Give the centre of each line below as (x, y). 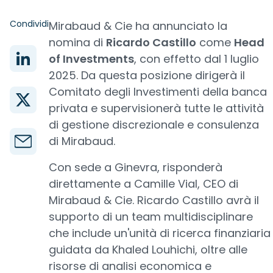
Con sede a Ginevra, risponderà (136, 167)
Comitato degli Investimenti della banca (158, 92)
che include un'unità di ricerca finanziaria (160, 233)
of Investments (91, 59)
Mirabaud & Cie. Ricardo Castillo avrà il (154, 200)
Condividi (29, 24)
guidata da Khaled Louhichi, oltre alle (148, 250)
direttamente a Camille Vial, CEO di (144, 184)
